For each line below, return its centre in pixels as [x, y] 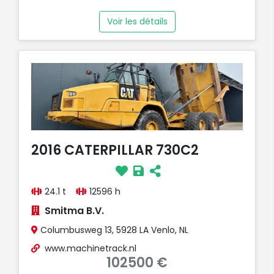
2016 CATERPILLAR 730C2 [115, 150]
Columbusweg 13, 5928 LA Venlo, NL [113, 230]
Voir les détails [137, 21]
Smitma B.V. [74, 210]
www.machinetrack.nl [91, 248]
